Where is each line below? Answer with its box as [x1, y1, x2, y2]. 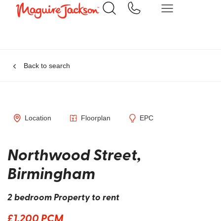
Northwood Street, [7, 143, 141, 165]
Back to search [23, 62, 70, 70]
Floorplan [80, 114, 110, 122]
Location [24, 114, 51, 122]
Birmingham [7, 161, 95, 184]
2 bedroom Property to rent [7, 190, 119, 203]
